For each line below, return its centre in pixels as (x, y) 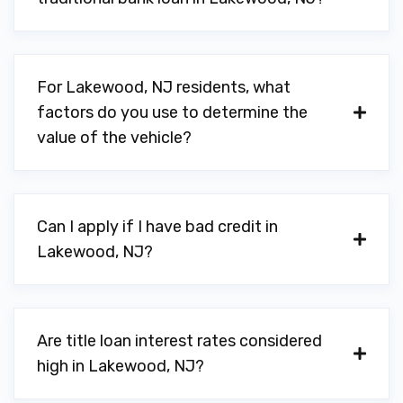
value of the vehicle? (114, 138)
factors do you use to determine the (172, 112)
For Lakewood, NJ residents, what (164, 87)
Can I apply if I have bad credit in (157, 227)
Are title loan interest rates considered (179, 341)
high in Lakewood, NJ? (121, 366)
